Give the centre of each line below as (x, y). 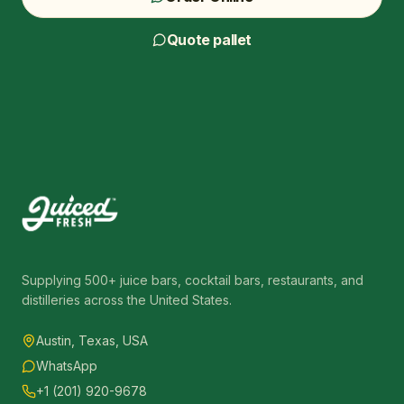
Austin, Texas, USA (92, 340)
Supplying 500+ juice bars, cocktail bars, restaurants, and (193, 280)
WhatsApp (67, 366)
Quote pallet (209, 39)
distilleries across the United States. (127, 300)
